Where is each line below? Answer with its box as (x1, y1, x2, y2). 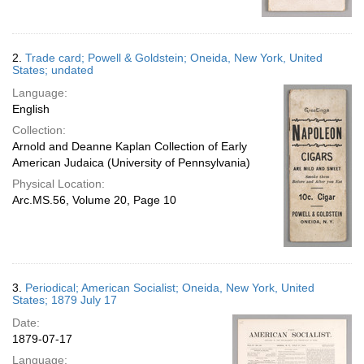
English (12, 102, 50, 115)
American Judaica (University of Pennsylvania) (12, 156, 250, 169)
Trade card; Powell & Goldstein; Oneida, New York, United (25, 51, 323, 64)
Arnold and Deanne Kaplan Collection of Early (12, 140, 247, 153)
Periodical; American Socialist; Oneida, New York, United (25, 281, 314, 294)
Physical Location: (12, 177, 105, 190)
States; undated (12, 63, 93, 76)
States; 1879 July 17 (12, 293, 117, 306)
